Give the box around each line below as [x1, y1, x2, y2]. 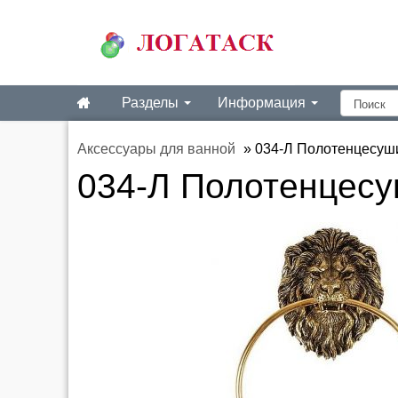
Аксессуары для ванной [77, 141, 235, 156]
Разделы [122, 95, 182, 110]
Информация [218, 95, 309, 110]
